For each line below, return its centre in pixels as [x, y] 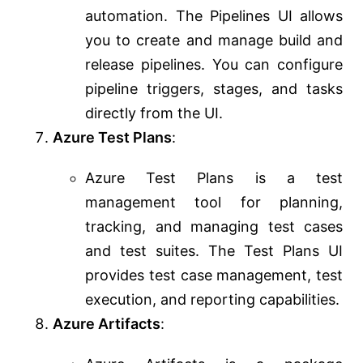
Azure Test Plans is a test [214, 178]
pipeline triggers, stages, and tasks [214, 89]
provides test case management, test [214, 275]
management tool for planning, [214, 203]
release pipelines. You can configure [214, 65]
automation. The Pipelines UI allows [214, 16]
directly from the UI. [154, 113]
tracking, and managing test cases [214, 227]
